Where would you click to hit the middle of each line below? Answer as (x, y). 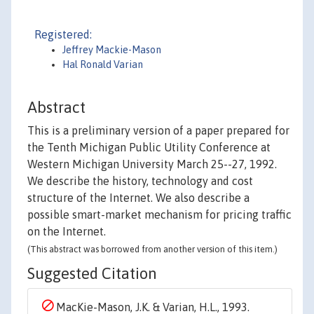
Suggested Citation (92, 274)
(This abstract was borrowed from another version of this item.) (152, 250)
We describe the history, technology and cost (140, 181)
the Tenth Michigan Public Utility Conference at (149, 148)
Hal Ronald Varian (103, 64)
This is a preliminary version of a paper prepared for (158, 131)
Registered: (63, 34)
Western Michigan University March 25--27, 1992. (152, 164)
